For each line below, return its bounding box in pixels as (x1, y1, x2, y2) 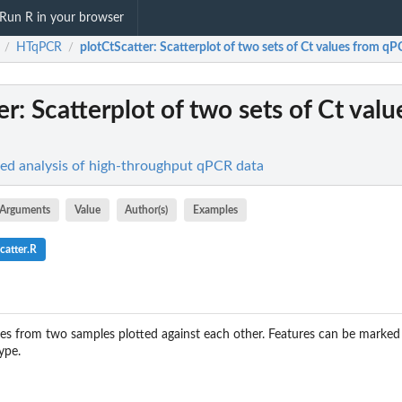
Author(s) (125, 204, 169, 215)
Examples (192, 204, 238, 215)
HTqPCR (16, 41, 62, 55)
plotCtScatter (80, 41, 153, 55)
